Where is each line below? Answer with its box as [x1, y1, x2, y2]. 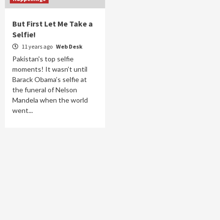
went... [12, 106, 33, 114]
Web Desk [56, 43, 82, 50]
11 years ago [21, 43, 54, 50]
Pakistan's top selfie [12, 55, 74, 63]
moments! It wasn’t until [12, 65, 87, 73]
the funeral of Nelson [12, 85, 77, 94]
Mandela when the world [12, 96, 88, 104]
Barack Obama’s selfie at [12, 75, 87, 83]
